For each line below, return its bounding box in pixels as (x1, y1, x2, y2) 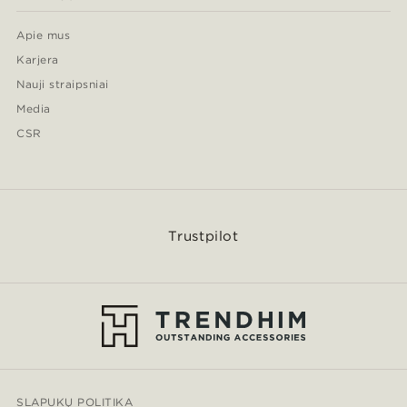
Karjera (16, 52, 59, 66)
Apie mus (16, 27, 71, 42)
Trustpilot (168, 227, 239, 244)
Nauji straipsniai (16, 76, 109, 91)
